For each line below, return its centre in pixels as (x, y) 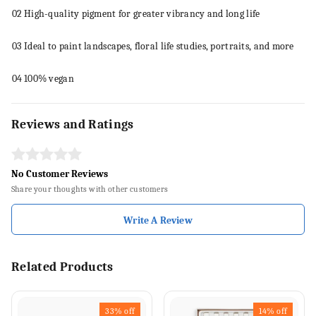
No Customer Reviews (60, 174)
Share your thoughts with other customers (90, 189)
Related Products (62, 267)
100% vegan (49, 79)
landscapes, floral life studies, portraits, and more (188, 46)
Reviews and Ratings (73, 124)
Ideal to (42, 46)
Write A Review (158, 220)
